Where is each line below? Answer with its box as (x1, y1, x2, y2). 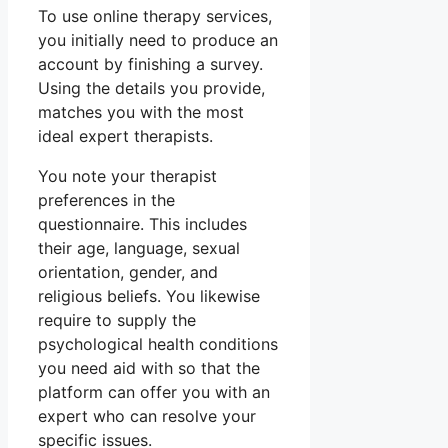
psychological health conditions (38, 334, 278, 355)
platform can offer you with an (38, 382, 270, 403)
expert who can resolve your (38, 406, 256, 427)
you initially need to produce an (38, 30, 278, 51)
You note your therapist (38, 166, 217, 187)
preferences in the (38, 190, 175, 211)
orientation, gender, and (38, 262, 218, 283)
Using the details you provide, (38, 78, 265, 99)
